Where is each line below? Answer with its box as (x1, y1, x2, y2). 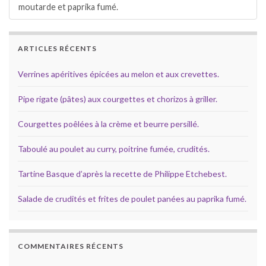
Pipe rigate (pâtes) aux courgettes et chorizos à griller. (18, 93, 217, 104)
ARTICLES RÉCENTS (18, 43, 97, 53)
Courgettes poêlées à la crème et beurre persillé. (18, 118, 199, 129)
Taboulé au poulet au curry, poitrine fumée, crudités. (18, 143, 210, 154)
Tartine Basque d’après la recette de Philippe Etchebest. (18, 168, 227, 179)
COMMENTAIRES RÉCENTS (18, 241, 123, 251)
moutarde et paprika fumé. (18, 1, 118, 12)
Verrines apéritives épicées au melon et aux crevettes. (18, 68, 219, 79)
